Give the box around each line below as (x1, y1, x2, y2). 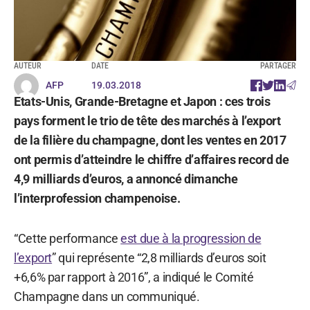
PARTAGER (260, 60, 296, 71)
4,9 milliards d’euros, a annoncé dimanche (14, 171, 238, 186)
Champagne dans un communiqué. (14, 289, 200, 304)
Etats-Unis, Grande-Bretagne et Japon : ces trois (14, 93, 271, 109)
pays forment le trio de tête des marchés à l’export (14, 113, 281, 128)
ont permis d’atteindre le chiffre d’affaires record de (14, 152, 289, 167)
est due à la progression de (120, 230, 262, 246)
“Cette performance (14, 230, 121, 246)
